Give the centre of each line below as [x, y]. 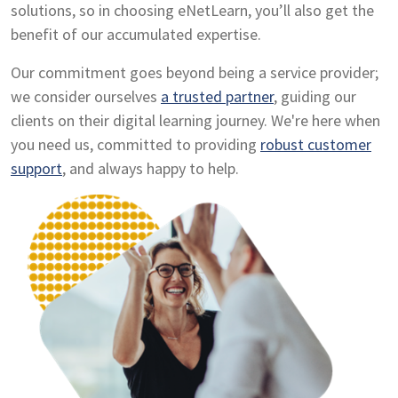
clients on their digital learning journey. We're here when [195, 121]
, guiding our [315, 97]
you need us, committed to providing [135, 145]
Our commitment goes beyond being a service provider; [195, 73]
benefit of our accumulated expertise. [136, 35]
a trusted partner [217, 97]
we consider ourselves [86, 97]
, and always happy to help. [151, 169]
